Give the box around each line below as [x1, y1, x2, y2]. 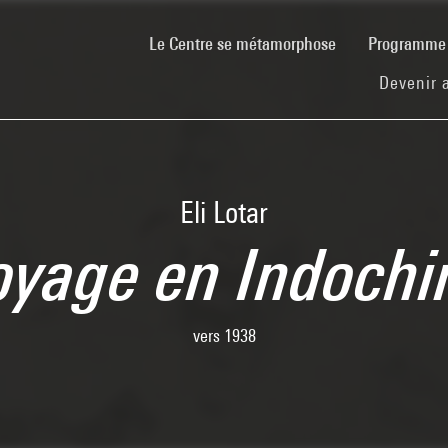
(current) [335, 31, 394, 53]
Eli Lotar [180, 195, 268, 229]
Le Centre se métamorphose [149, 32, 336, 54]
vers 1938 [192, 325, 256, 346]
